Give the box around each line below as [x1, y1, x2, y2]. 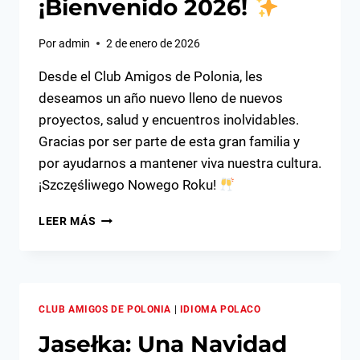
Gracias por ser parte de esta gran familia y [39, 133, 300, 149]
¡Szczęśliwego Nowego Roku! [39, 176, 219, 193]
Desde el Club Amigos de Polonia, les [39, 67, 263, 84]
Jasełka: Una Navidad [39, 329, 287, 358]
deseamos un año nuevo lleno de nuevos [39, 89, 283, 106]
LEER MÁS [39, 214, 96, 227]
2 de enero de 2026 [106, 36, 201, 50]
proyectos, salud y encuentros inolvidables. [39, 111, 299, 128]
